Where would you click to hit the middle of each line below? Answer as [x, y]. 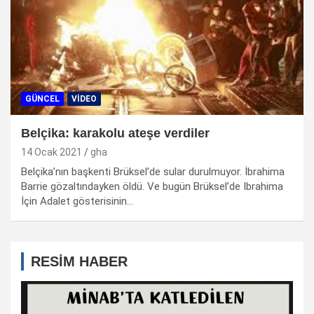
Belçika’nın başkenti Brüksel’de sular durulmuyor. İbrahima [153, 172]
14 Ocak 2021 [52, 152]
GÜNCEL [42, 99]
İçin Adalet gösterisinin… [77, 202]
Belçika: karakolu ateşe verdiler [115, 134]
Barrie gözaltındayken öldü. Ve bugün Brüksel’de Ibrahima [152, 187]
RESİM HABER [79, 262]
